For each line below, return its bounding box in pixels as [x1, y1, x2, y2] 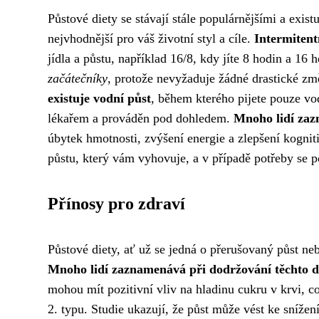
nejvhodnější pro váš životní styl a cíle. [48, 31, 254, 46]
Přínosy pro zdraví [48, 194, 185, 213]
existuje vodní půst [48, 91, 151, 105]
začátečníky [48, 71, 108, 85]
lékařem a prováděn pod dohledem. [48, 111, 234, 125]
